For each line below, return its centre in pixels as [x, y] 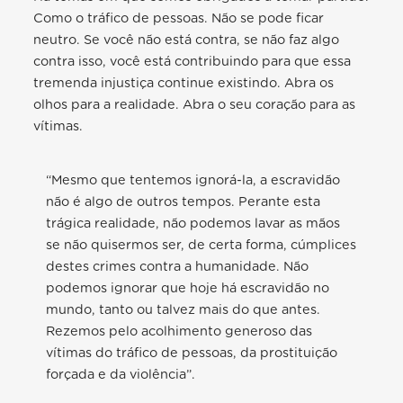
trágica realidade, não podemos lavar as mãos [193, 223]
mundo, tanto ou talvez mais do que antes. [184, 309]
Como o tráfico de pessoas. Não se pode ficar [179, 18]
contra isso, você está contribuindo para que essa [193, 61]
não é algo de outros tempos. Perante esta [184, 201]
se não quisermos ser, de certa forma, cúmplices [201, 245]
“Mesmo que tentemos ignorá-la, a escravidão [193, 180]
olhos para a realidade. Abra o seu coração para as [195, 104]
